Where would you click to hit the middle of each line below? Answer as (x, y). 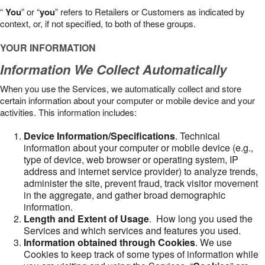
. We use (214, 242)
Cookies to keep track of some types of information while (141, 254)
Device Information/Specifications (99, 136)
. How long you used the (201, 219)
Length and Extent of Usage (86, 219)
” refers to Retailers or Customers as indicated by (150, 12)
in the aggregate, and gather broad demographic (125, 195)
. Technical (198, 136)
